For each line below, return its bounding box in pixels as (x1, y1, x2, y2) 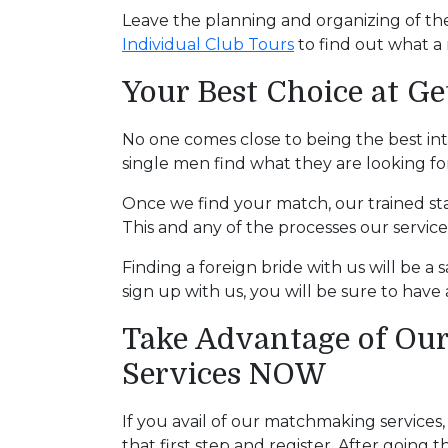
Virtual (35, 94, 83, 113)
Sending (35, 382, 97, 401)
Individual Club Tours (122, 34, 294, 54)
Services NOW (122, 356, 326, 391)
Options (35, 18, 103, 37)
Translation (35, 222, 117, 241)
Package (35, 318, 102, 337)
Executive (35, 254, 109, 273)
